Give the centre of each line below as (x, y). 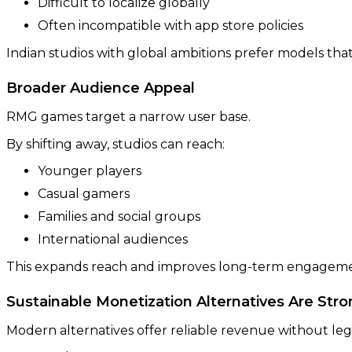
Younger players (90, 170)
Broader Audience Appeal (101, 88)
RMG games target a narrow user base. (128, 116)
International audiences (113, 239)
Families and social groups (119, 216)
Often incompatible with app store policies (170, 26)
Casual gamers (84, 193)
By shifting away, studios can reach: (115, 144)
